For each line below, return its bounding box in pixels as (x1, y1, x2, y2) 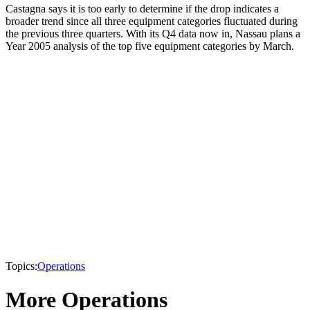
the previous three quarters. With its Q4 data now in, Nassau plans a (6, 27, 300, 39)
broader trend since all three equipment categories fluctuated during (6, 15, 298, 27)
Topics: (6, 259, 37, 272)
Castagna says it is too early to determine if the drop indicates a (6, 2, 279, 15)
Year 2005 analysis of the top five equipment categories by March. (6, 39, 294, 52)
